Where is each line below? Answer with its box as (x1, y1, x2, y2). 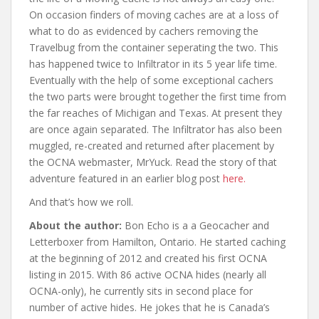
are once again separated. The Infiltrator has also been (29, 122, 282, 137)
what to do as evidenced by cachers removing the (29, 24, 258, 38)
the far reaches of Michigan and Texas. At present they (29, 106, 282, 120)
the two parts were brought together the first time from (29, 90, 286, 104)
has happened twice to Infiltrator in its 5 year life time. (29, 57, 277, 71)
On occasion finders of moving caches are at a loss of (29, 8, 278, 22)
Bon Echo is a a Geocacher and (122, 219, 269, 233)
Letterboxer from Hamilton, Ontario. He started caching (29, 235, 286, 249)
